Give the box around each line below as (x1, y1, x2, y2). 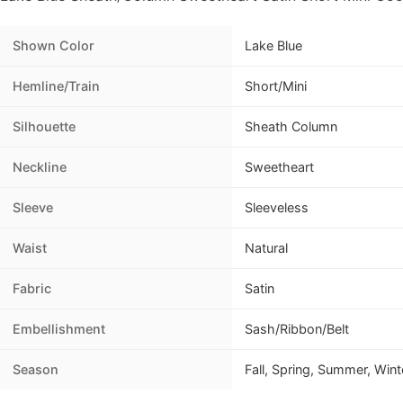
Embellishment (13, 321, 105, 337)
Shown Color (13, 38, 94, 54)
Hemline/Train (13, 78, 100, 94)
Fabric (13, 281, 51, 297)
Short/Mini (245, 78, 307, 94)
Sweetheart (245, 159, 314, 175)
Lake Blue (245, 38, 302, 54)
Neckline (13, 159, 67, 175)
